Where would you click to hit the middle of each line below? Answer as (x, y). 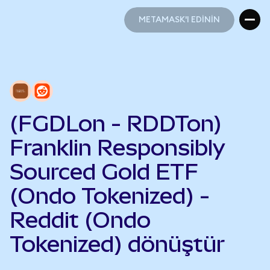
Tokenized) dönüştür (117, 244)
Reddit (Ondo (80, 220)
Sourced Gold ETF (104, 172)
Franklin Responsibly (118, 148)
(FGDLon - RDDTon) (116, 124)
